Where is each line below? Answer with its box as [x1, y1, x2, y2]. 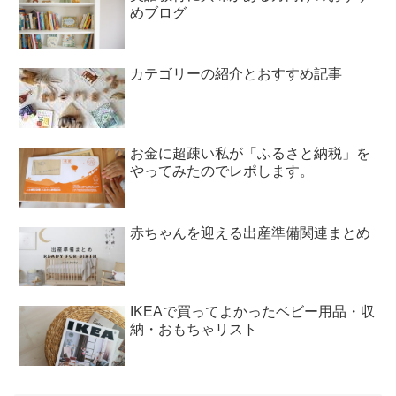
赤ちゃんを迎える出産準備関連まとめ [130, 225, 370, 240]
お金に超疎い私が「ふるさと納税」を [130, 146, 370, 162]
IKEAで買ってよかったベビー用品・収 [130, 304, 375, 320]
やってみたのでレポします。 [130, 164, 314, 179]
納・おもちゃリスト [130, 322, 257, 338]
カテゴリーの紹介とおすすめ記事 [130, 66, 342, 82]
